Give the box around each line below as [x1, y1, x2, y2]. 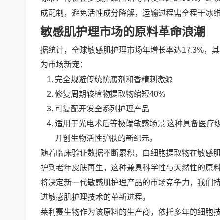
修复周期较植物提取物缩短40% [55, 90, 165, 98]
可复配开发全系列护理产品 [55, 105, 149, 113]
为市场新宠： [40, 60, 87, 69]
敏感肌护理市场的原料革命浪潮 [40, 25, 205, 38]
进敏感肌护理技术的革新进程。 [40, 193, 150, 201]
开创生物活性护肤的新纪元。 [55, 134, 157, 142]
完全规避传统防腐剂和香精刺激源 [55, 75, 173, 83]
